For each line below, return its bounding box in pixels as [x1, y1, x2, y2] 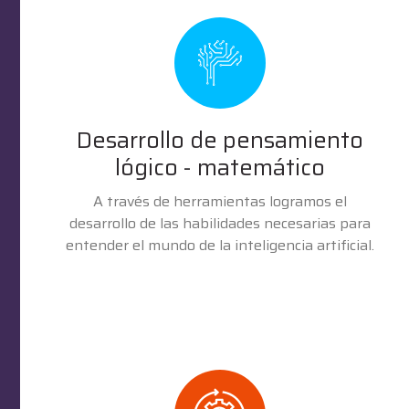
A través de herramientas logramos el [92, 189, 347, 213]
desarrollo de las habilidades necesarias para [68, 211, 371, 235]
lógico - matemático [114, 149, 325, 185]
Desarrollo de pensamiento [76, 121, 363, 158]
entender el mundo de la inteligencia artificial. [65, 233, 374, 257]
